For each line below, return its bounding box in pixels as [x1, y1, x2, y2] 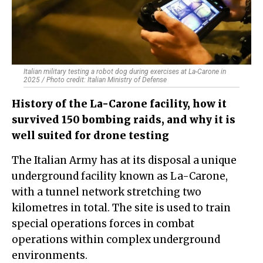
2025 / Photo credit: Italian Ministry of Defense [23, 76, 167, 85]
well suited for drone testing [12, 129, 169, 143]
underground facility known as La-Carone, [12, 170, 228, 183]
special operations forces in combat [12, 217, 194, 231]
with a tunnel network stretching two [12, 186, 201, 199]
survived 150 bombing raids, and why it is [12, 113, 235, 127]
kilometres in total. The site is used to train [12, 201, 231, 215]
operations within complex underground [12, 233, 220, 247]
